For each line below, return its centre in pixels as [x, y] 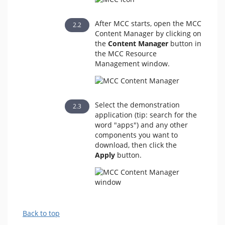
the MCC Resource [126, 53]
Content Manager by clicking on [148, 33]
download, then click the [136, 145]
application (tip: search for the [146, 115]
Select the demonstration [137, 105]
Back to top [41, 213]
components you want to [136, 135]
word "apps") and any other [141, 125]
